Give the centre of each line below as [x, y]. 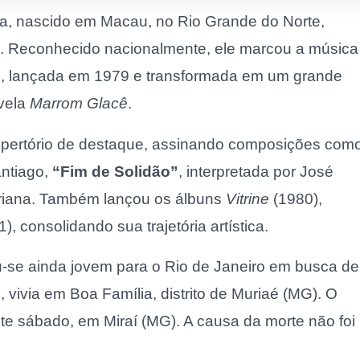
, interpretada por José [256, 171]
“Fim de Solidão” [115, 171]
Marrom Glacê [79, 103]
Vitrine [247, 198]
